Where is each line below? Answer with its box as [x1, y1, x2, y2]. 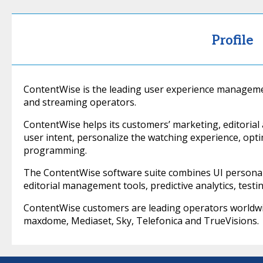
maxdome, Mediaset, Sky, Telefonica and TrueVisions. [23, 214, 259, 227]
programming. [23, 144, 87, 157]
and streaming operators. [23, 96, 136, 109]
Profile [212, 33, 254, 48]
